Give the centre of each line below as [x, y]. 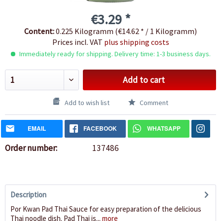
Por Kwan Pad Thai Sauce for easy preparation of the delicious [106, 209]
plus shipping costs [136, 42]
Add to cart [144, 80]
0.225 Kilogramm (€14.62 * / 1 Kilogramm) [126, 31]
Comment [153, 103]
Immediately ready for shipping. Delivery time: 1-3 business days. [114, 54]
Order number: [31, 148]
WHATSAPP [164, 129]
